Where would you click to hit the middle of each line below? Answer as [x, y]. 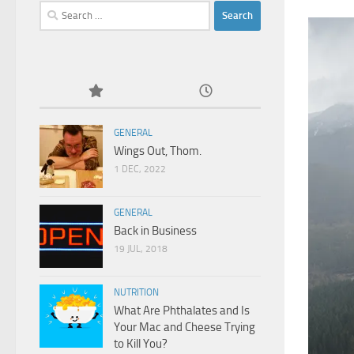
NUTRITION [136, 292]
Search [55, 9]
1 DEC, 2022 [140, 169]
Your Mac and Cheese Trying [185, 327]
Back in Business [155, 230]
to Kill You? [141, 343]
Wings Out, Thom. [158, 151]
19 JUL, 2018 [141, 249]
